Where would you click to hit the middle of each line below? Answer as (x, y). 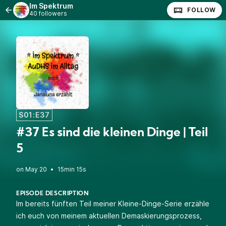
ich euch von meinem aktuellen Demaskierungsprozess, (109, 216)
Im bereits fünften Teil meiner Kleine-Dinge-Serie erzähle (113, 204)
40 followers (48, 13)
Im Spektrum (51, 6)
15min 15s (72, 169)
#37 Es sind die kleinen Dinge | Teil (112, 133)
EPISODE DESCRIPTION (53, 194)
